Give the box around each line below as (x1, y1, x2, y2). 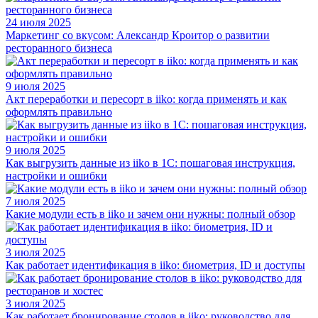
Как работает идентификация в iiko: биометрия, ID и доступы (6, 258, 305, 271)
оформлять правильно (6, 105, 112, 118)
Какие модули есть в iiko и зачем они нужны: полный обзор (6, 207, 295, 220)
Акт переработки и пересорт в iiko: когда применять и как (6, 92, 287, 105)
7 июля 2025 (6, 194, 65, 207)
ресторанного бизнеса (6, 41, 112, 54)
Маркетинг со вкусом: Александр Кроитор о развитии (6, 28, 270, 41)
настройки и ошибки (6, 169, 107, 182)
